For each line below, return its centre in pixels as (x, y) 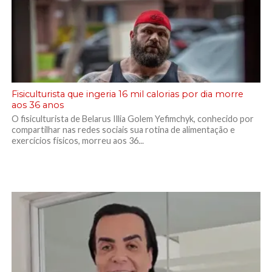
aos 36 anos (37, 105)
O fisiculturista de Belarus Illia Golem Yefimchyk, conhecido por (132, 119)
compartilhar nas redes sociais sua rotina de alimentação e (123, 130)
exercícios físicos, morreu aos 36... (77, 141)
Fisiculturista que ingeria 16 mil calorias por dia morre (127, 94)
